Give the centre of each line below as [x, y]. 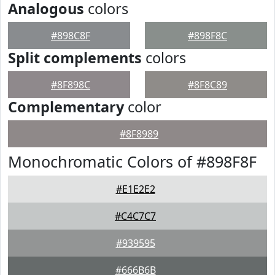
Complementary [66, 107]
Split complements [75, 58]
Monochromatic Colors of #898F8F [132, 161]
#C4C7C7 [135, 216]
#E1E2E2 [135, 189]
